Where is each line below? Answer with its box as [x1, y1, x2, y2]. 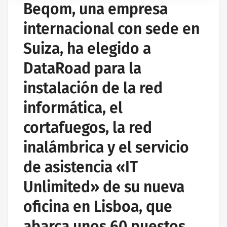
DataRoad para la [23, 59, 141, 78]
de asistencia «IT [23, 158, 138, 177]
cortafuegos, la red [23, 119, 152, 137]
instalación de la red [23, 79, 163, 98]
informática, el [23, 99, 123, 118]
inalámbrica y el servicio [23, 138, 189, 157]
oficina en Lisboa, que [23, 198, 172, 216]
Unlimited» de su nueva [23, 178, 184, 197]
